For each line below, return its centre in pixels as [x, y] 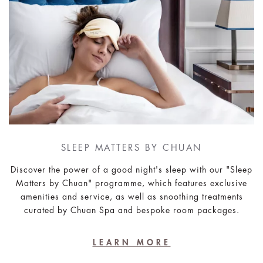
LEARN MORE [131, 243]
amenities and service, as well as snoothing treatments [131, 197]
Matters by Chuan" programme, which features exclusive [131, 183]
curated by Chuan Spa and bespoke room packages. [131, 210]
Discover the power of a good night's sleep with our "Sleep [131, 170]
